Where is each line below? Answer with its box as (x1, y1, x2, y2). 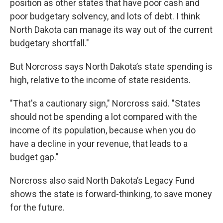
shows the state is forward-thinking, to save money (10, 189, 212, 199)
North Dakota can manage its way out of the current (10, 24, 213, 35)
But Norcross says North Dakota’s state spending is (10, 61, 213, 72)
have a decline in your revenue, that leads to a (10, 138, 188, 149)
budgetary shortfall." (10, 38, 89, 48)
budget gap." (10, 152, 59, 162)
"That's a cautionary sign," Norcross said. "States (10, 98, 201, 109)
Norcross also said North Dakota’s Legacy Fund (10, 175, 195, 186)
